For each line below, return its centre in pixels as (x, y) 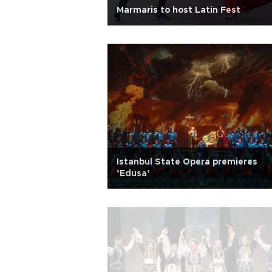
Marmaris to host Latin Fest (178, 10)
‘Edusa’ (133, 174)
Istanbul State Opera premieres (187, 162)
